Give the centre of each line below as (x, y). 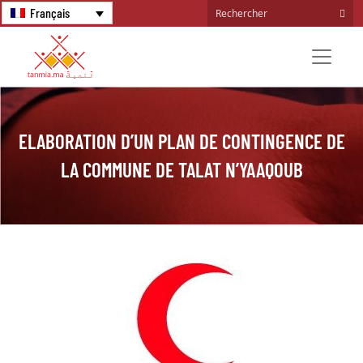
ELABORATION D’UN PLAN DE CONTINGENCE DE (181, 141)
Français (50, 13)
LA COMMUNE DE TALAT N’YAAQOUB (181, 169)
